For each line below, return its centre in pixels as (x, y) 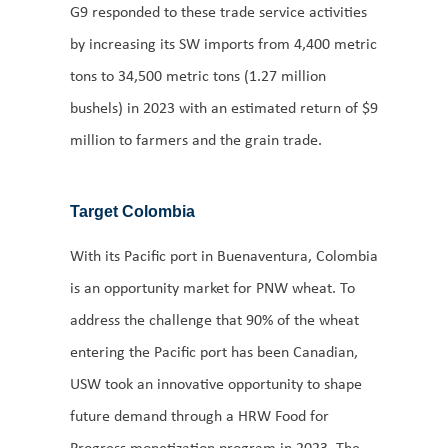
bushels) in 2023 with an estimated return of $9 (224, 108)
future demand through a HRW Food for (199, 416)
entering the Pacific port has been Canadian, (214, 352)
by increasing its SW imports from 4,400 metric (223, 44)
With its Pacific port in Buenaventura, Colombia (224, 256)
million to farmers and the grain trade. (196, 140)
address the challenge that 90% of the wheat (214, 320)
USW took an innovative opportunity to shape (216, 384)
